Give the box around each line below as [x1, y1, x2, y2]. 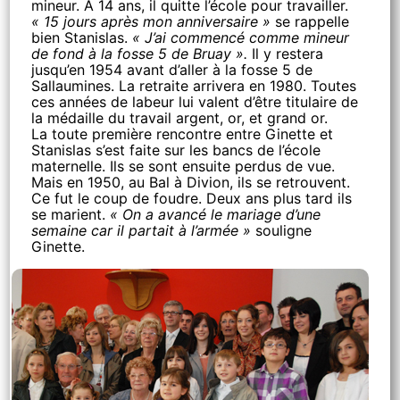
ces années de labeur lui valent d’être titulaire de [31, 93, 359, 111]
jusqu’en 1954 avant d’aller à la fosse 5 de [31, 61, 313, 79]
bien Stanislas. [31, 29, 133, 46]
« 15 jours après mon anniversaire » [31, 12, 276, 30]
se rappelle [275, 12, 350, 30]
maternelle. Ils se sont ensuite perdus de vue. [31, 157, 336, 175]
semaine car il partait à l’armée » [31, 221, 256, 239]
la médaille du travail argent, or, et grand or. [31, 109, 329, 127]
